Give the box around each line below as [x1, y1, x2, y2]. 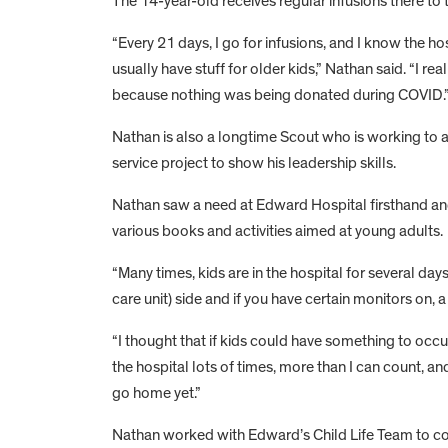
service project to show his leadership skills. [112, 154, 396, 171]
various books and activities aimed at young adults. [112, 222, 443, 239]
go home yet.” [112, 384, 201, 401]
